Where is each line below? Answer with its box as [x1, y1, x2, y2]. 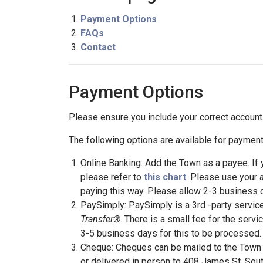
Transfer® [80, 214, 120, 225]
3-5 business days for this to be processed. [80, 228, 261, 239]
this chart [144, 171, 186, 183]
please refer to [80, 171, 144, 183]
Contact [80, 42, 116, 53]
